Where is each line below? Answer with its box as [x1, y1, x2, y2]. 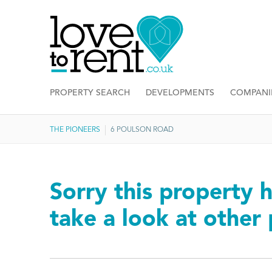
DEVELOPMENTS [146, 89, 214, 98]
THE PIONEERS [50, 126, 100, 134]
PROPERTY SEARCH [50, 89, 130, 98]
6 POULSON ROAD [110, 126, 174, 134]
